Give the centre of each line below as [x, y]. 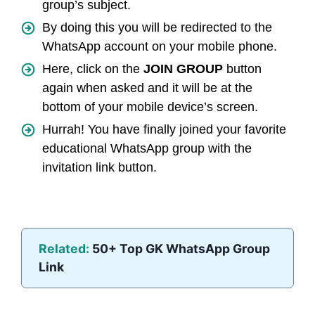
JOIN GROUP [183, 69]
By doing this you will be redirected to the [157, 28]
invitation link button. [99, 168]
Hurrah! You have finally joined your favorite [164, 130]
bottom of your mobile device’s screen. [150, 107]
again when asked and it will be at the [147, 88]
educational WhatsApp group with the [147, 149]
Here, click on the [93, 69]
